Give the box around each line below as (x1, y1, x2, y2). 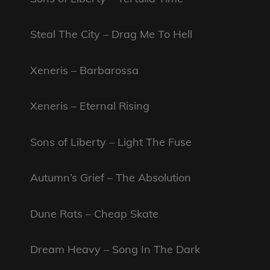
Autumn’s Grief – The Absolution (30, 171, 191, 185)
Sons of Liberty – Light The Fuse (30, 134, 192, 149)
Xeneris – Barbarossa (30, 63, 139, 77)
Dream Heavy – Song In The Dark (30, 242, 200, 257)
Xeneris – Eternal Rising (30, 99, 149, 113)
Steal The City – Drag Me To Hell (30, 27, 192, 42)
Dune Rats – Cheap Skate (30, 206, 159, 221)
